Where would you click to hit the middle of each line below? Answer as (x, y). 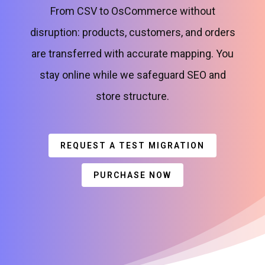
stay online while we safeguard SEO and (132, 75)
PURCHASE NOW (132, 175)
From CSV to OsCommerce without (132, 11)
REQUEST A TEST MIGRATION (132, 146)
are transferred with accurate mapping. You (132, 54)
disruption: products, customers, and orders (132, 32)
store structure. (132, 96)
